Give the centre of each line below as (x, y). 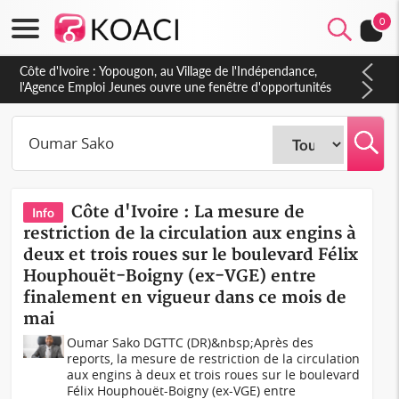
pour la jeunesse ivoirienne (92, 103)
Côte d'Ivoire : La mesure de (188, 212)
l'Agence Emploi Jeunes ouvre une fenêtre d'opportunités (176, 87)
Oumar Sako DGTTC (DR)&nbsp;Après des (191, 342)
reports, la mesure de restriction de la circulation (214, 358)
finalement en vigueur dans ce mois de (185, 298)
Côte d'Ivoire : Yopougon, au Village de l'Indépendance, (169, 71)
